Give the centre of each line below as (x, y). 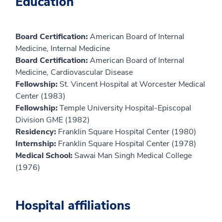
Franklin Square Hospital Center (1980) (127, 132)
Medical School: (45, 156)
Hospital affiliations (73, 206)
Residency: (37, 132)
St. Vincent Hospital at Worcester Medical (132, 84)
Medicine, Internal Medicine (63, 49)
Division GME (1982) (53, 120)
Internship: (37, 144)
